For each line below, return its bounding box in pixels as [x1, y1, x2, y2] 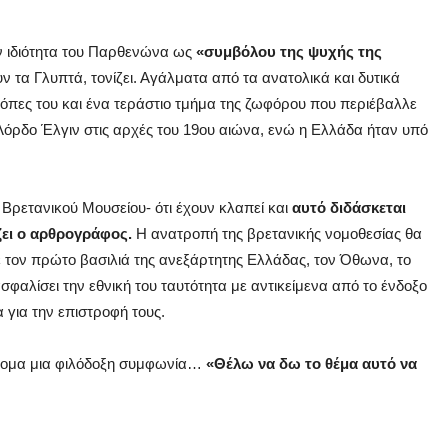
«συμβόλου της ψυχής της [196, 43, 382, 61]
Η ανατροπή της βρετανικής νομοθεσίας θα [136, 225, 422, 243]
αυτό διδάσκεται [292, 199, 406, 217]
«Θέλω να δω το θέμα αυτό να [202, 355, 417, 373]
